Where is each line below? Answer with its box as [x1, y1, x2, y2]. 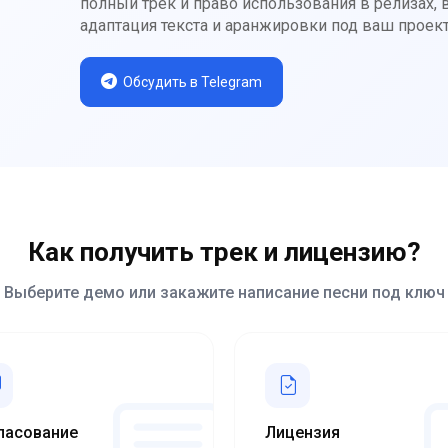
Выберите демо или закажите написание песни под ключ [3, 283, 445, 302]
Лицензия [265, 423, 340, 442]
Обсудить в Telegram [123, 73, 262, 90]
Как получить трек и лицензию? [27, 237, 421, 267]
